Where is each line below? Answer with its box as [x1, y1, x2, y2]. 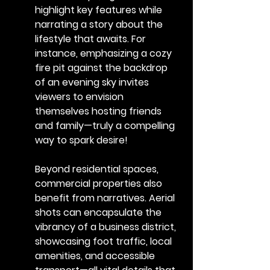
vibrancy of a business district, [35, 219, 178, 234]
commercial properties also [35, 176, 165, 190]
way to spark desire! [35, 133, 128, 147]
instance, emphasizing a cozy [35, 46, 174, 60]
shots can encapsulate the [35, 205, 164, 219]
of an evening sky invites [35, 75, 151, 89]
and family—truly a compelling [35, 118, 177, 133]
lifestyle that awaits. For [35, 31, 148, 46]
